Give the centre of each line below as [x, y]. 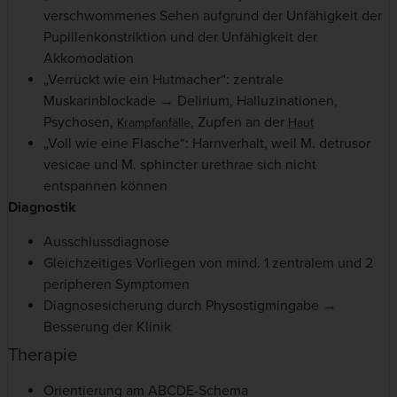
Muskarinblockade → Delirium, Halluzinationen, [191, 101]
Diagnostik [42, 208]
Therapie [43, 355]
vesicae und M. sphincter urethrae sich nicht [180, 165]
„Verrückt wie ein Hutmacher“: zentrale [163, 80]
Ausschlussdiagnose [106, 241]
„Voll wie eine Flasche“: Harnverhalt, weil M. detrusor [207, 144]
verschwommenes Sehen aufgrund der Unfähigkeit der [213, 16]
